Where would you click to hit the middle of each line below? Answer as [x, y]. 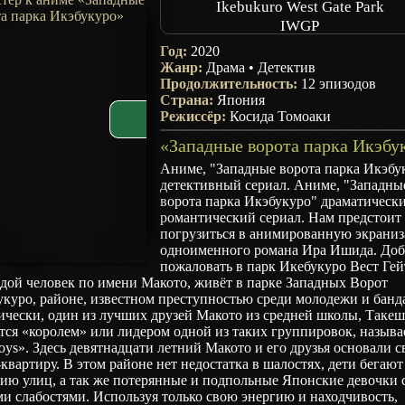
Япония [241, 100]
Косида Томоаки [281, 116]
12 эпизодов [339, 84]
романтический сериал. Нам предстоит [281, 217]
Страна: [189, 100]
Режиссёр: [195, 116]
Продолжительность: [231, 84]
